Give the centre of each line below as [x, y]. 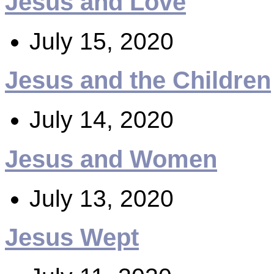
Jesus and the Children [138, 80]
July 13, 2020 [102, 198]
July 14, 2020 [102, 120]
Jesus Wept [72, 238]
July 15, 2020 [102, 41]
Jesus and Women [111, 159]
